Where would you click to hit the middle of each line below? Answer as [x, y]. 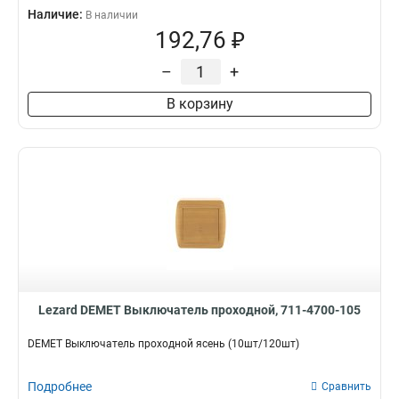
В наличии [112, 15]
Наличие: [57, 14]
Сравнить [346, 387]
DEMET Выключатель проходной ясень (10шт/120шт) [163, 344]
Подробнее [60, 387]
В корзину [199, 104]
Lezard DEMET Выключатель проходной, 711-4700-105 [199, 310]
